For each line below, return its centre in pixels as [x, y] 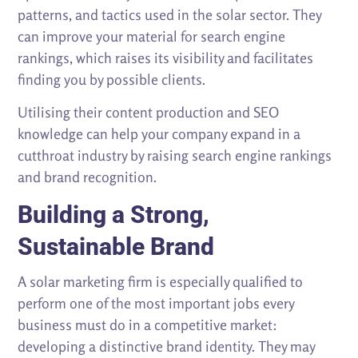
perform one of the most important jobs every [156, 302]
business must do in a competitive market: [148, 324]
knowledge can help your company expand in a [159, 133]
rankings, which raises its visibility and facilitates [166, 57]
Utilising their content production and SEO [149, 111]
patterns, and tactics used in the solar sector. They [170, 14]
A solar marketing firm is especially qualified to [161, 281]
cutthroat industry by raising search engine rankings [175, 155]
